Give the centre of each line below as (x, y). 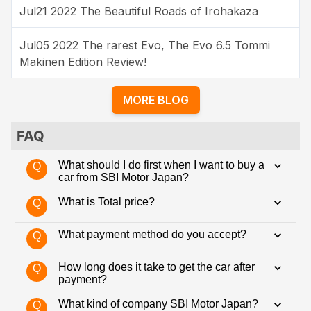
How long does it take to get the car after (157, 267)
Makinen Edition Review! (83, 61)
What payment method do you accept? (152, 235)
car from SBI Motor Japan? (124, 178)
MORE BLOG (155, 100)
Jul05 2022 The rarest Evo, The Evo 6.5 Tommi (145, 45)
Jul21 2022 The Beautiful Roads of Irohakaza (139, 11)
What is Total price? (107, 202)
